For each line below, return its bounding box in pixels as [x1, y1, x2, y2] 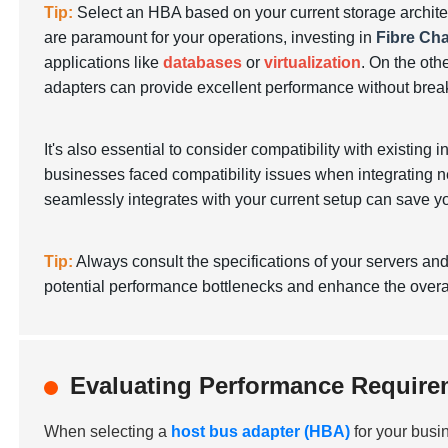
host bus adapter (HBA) [171, 423, 351, 440]
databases [163, 54, 243, 71]
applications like [44, 54, 164, 71]
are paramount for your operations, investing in [44, 29, 377, 46]
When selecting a [44, 423, 172, 440]
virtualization [264, 54, 362, 71]
